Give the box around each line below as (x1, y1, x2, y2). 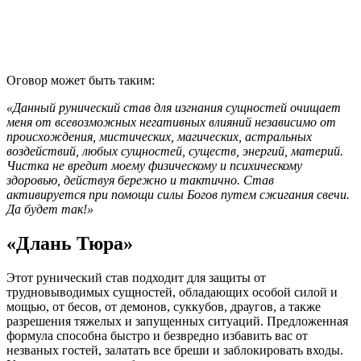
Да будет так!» (6, 202, 93, 217)
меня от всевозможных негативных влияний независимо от (6, 115, 336, 130)
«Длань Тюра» (6, 233, 133, 255)
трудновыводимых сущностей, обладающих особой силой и (6, 285, 338, 300)
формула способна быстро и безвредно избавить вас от (6, 329, 308, 343)
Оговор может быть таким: (6, 73, 155, 88)
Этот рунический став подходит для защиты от (6, 271, 266, 285)
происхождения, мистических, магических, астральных (6, 130, 312, 144)
